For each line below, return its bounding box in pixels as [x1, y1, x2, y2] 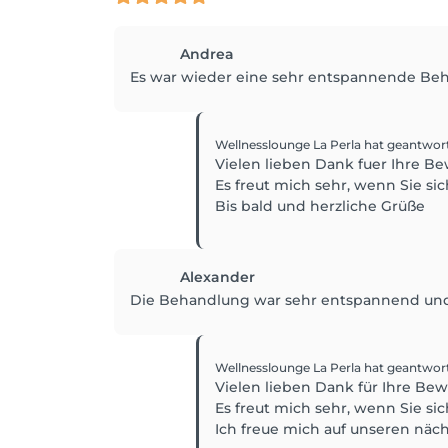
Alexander [180, 268, 255, 287]
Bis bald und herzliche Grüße [215, 197, 425, 216]
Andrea [180, 45, 234, 64]
